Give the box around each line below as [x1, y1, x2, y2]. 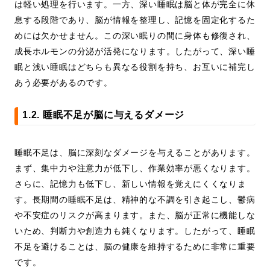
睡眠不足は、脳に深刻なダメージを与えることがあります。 [14, 148, 256, 158]
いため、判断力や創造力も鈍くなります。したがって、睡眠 [14, 226, 256, 236]
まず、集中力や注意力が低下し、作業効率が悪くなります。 [14, 163, 256, 174]
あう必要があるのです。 [14, 78, 113, 88]
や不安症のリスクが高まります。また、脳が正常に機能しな [14, 210, 256, 221]
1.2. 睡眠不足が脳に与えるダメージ [22, 110, 185, 121]
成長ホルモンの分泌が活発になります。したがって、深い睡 [14, 46, 256, 57]
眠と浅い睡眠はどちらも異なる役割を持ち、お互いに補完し [14, 62, 256, 72]
